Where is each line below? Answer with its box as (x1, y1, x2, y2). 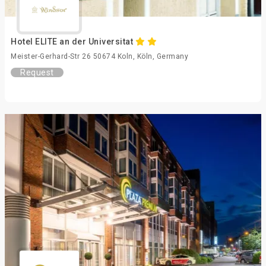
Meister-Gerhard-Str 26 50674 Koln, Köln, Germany (11, 52, 188, 61)
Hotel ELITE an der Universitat (11, 37, 135, 46)
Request (20, 68, 54, 77)
